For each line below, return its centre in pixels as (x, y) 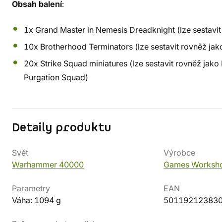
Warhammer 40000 (48, 165)
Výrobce (179, 153)
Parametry (31, 188)
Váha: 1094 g (36, 200)
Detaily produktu (62, 128)
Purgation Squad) (56, 77)
